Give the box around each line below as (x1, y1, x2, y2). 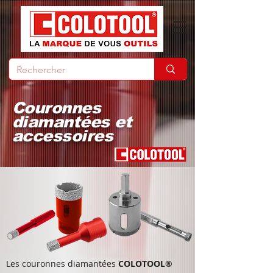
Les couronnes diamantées (6, 258, 118, 269)
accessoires (12, 127, 113, 144)
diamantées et (12, 113, 132, 130)
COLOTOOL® (118, 258, 172, 269)
